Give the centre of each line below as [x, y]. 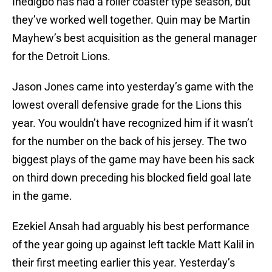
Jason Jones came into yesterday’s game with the [133, 87]
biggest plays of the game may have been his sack [133, 160]
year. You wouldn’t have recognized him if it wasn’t [133, 123]
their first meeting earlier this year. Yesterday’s [124, 263]
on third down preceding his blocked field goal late [132, 178]
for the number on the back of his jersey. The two [129, 141]
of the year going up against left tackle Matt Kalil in [133, 245]
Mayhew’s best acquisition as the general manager [134, 38]
